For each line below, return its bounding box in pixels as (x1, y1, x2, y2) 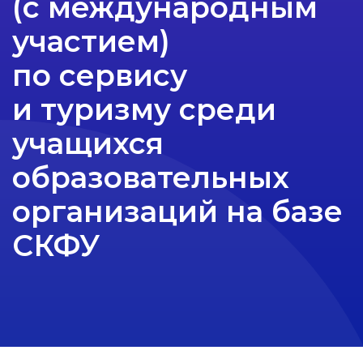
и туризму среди (12, 91, 276, 127)
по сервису (12, 57, 187, 93)
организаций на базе (12, 193, 343, 229)
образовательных (12, 159, 289, 195)
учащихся (12, 125, 164, 161)
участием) (12, 23, 170, 59)
